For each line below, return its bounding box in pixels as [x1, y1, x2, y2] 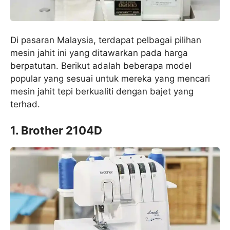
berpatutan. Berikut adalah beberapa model [10, 60, 191, 71]
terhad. [10, 99, 40, 109]
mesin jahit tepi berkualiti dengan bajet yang [10, 86, 194, 97]
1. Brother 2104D [10, 124, 102, 138]
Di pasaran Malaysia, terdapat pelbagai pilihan [10, 34, 201, 45]
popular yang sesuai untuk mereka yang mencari [10, 73, 210, 84]
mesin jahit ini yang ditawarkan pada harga [10, 47, 188, 58]
